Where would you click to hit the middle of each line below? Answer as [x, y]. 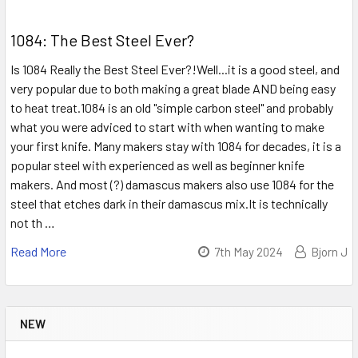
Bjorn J [329, 252]
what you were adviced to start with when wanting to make [167, 127]
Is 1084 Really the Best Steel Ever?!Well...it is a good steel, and [175, 70]
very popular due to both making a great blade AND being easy [173, 89]
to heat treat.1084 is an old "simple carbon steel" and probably [172, 108]
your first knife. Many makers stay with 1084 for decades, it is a [176, 146]
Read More [38, 252]
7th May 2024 [249, 252]
